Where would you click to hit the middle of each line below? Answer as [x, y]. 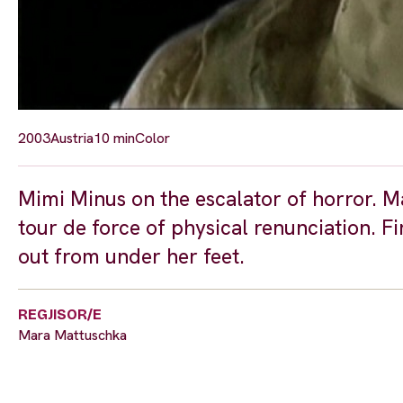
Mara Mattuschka [72, 335]
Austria [72, 138]
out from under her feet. [131, 256]
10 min [114, 138]
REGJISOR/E [60, 314]
